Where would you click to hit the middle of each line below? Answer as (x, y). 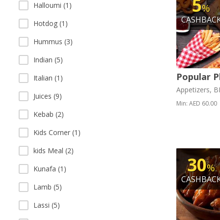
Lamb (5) (48, 187)
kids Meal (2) (54, 151)
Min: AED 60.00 (196, 104)
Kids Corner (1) (57, 132)
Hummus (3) (53, 41)
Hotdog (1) (51, 23)
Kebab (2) (49, 114)
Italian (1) (48, 78)
